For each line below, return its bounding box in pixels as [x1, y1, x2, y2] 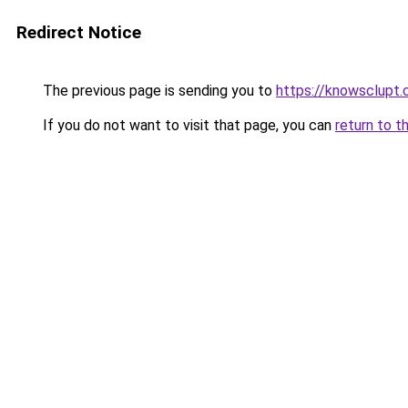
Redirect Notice [16, 22, 141, 43]
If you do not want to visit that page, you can [39, 117, 335, 134]
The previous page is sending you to [39, 82, 276, 99]
